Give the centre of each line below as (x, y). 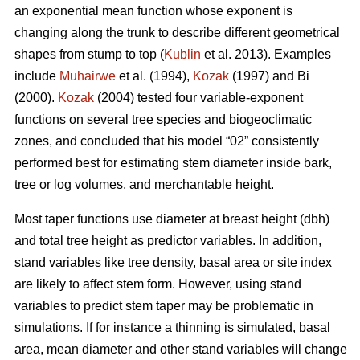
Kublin (182, 55)
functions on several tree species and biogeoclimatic (163, 120)
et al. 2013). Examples (266, 55)
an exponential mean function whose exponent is (153, 11)
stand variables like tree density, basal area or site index (173, 263)
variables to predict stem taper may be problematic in (164, 306)
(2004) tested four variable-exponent (198, 98)
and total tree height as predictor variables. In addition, (168, 241)
